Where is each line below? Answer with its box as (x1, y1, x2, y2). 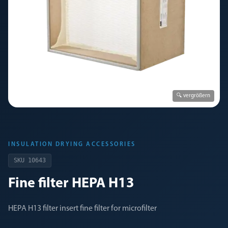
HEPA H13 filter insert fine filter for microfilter (8, 205, 157, 213)
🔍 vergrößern (177, 93, 210, 99)
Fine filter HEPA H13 (8, 177, 134, 191)
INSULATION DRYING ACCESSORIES (8, 141, 136, 148)
